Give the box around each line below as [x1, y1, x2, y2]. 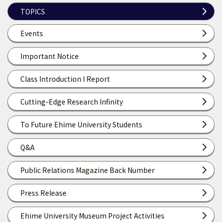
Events [20, 28, 43, 38]
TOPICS [20, 6, 45, 16]
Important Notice [20, 51, 79, 61]
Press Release [20, 188, 66, 198]
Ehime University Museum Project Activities [20, 211, 165, 221]
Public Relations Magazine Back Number [20, 165, 155, 175]
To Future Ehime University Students [20, 119, 142, 129]
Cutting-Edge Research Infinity [20, 97, 123, 107]
